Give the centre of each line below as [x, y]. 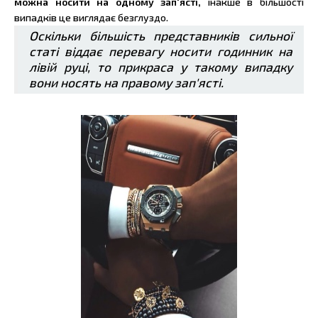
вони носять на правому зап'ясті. [127, 83]
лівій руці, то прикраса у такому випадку [161, 67]
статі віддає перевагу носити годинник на [161, 52]
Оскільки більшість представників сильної [161, 36]
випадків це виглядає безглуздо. [91, 18]
